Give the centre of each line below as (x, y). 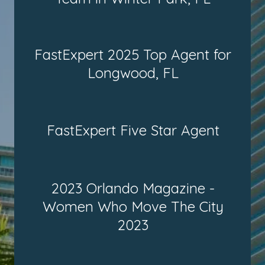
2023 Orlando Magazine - (133, 188)
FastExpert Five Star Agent (133, 130)
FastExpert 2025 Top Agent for (133, 54)
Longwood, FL (133, 72)
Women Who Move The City (133, 206)
